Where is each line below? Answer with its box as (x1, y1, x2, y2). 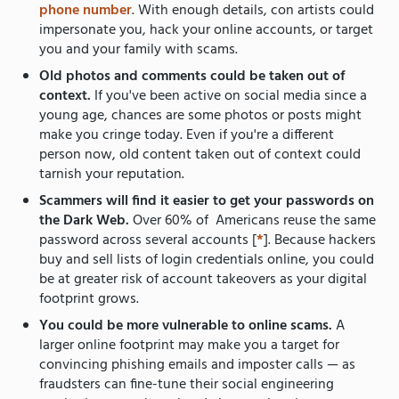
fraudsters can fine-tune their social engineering (39, 372, 334, 396)
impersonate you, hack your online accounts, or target (39, 18, 373, 42)
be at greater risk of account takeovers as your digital (39, 267, 367, 291)
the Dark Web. (39, 208, 133, 232)
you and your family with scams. (39, 37, 241, 61)
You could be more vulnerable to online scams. (39, 313, 336, 338)
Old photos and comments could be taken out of (39, 64, 345, 88)
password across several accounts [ (39, 228, 256, 252)
